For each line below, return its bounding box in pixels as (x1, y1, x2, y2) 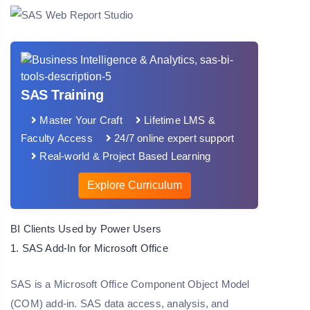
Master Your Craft (37, 114, 122, 127)
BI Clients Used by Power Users (10, 223, 161, 235)
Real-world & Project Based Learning (37, 150, 211, 163)
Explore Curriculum (86, 179, 182, 192)
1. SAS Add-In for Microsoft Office (10, 242, 168, 255)
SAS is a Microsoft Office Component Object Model (10, 278, 250, 291)
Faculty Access (21, 132, 93, 145)
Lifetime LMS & (141, 114, 216, 127)
